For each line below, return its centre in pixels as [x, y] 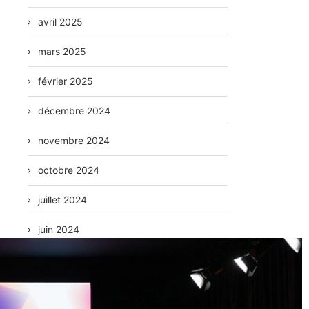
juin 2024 [59, 229]
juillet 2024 [63, 200]
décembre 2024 [74, 111]
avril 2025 [61, 22]
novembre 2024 [74, 140]
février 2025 [66, 81]
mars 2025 [62, 51]
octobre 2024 [69, 170]
